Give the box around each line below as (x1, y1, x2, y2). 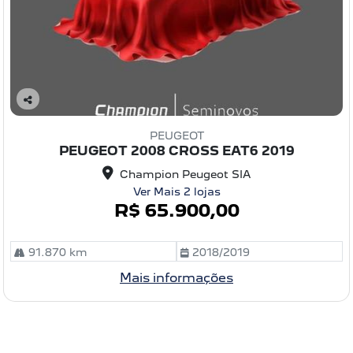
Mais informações (120, 270, 233, 286)
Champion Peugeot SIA (120, 168, 251, 181)
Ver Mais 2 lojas (132, 185, 221, 199)
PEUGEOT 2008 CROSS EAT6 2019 (58, 143, 295, 159)
